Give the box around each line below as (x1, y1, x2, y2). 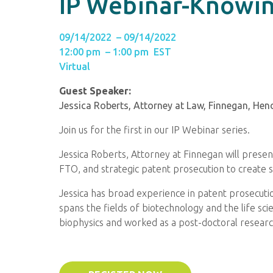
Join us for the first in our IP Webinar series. (59, 124, 250, 135)
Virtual (59, 61, 90, 72)
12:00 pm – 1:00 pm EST (59, 46, 171, 57)
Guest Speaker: (59, 85, 131, 96)
